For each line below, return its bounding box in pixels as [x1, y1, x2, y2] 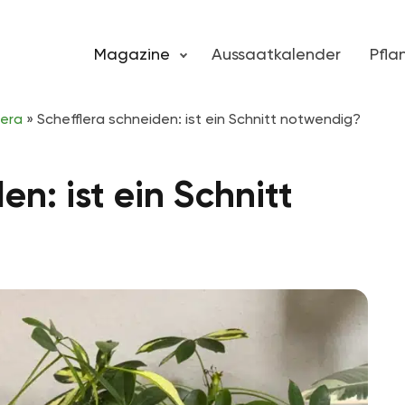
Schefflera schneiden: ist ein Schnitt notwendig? [37, 110, 361, 127]
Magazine [94, 44, 170, 63]
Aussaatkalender [212, 44, 341, 63]
